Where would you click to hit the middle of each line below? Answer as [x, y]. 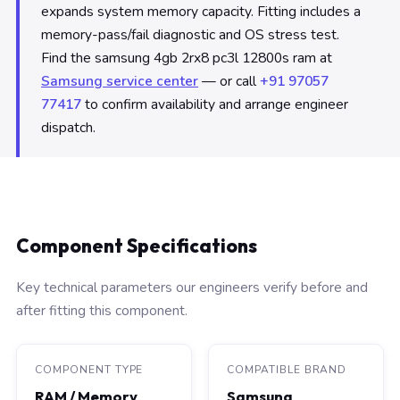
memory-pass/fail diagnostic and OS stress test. [190, 35]
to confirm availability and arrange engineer [215, 104]
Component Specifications [137, 246]
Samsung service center [120, 81]
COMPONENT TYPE [89, 370]
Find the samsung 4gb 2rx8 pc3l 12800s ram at [187, 58]
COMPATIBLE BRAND [287, 370]
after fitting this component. [102, 310]
